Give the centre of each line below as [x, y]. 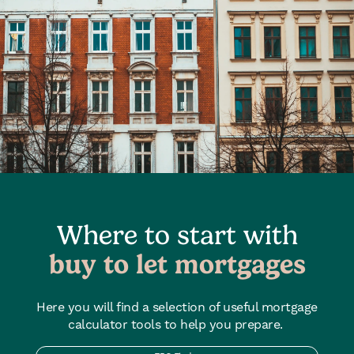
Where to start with [177, 234]
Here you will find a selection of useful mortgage [177, 307]
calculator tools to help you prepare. [177, 325]
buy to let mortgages [177, 264]
